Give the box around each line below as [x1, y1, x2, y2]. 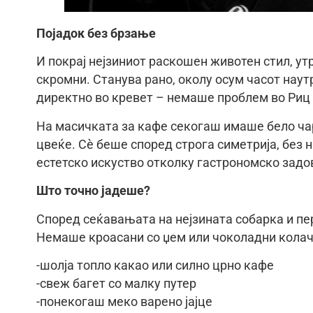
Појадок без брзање [36, 26, 156, 41]
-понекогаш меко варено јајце [36, 294, 212, 309]
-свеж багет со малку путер [36, 276, 196, 291]
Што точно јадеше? [36, 184, 150, 198]
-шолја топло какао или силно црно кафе [36, 258, 274, 272]
